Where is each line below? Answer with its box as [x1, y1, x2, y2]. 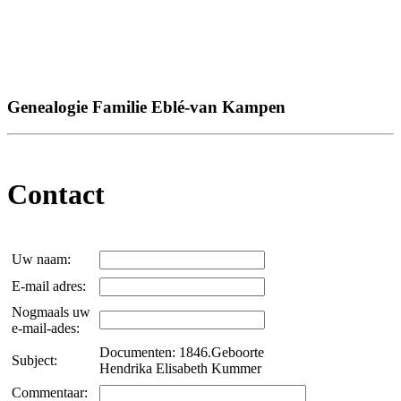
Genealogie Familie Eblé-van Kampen [7, 97, 286, 116]
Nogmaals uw [12, 304, 90, 320]
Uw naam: [12, 252, 74, 268]
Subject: [12, 353, 61, 369]
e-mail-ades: [12, 320, 83, 337]
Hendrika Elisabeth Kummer [99, 361, 261, 377]
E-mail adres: [12, 278, 90, 294]
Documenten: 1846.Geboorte [99, 345, 264, 361]
